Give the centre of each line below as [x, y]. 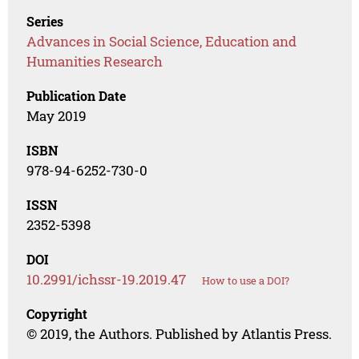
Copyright [57, 314]
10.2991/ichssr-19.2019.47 [107, 280]
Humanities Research [95, 62]
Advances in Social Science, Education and [162, 42]
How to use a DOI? [246, 281]
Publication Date [77, 96]
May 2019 [57, 116]
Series [45, 22]
